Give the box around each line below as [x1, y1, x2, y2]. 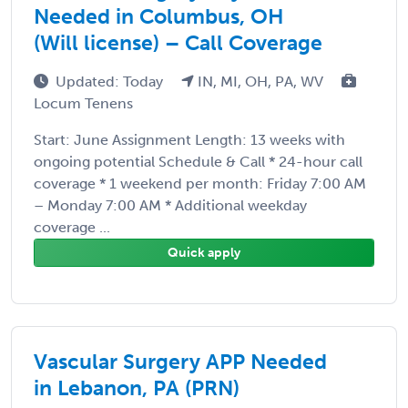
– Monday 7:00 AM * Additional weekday [34, 196, 307, 214]
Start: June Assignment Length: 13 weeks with [34, 130, 345, 148]
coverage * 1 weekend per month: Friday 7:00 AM [34, 174, 366, 192]
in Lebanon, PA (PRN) [34, 374, 240, 401]
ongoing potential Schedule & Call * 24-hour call [34, 152, 362, 170]
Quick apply [168, 244, 240, 260]
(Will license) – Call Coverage [34, 29, 322, 56]
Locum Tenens [34, 94, 133, 112]
